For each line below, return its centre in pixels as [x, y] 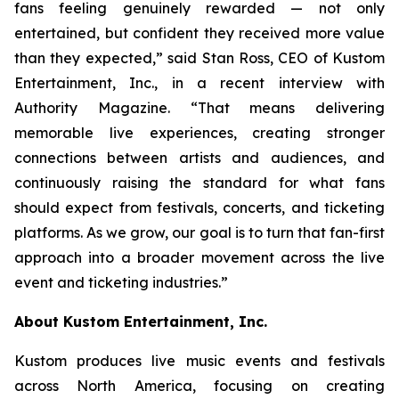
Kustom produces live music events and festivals [199, 361]
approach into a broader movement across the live [199, 257]
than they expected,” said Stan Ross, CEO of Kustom [199, 58]
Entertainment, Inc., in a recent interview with [199, 83]
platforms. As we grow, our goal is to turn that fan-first [199, 232]
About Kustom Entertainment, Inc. [141, 322]
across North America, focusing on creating [199, 386]
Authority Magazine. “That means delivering [199, 108]
